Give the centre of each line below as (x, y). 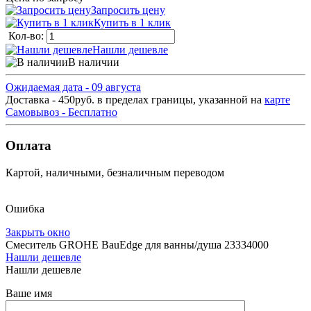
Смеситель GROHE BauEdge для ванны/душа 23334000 (137, 245)
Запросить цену (128, 10)
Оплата (28, 146)
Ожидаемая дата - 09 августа (73, 87)
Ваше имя (29, 294)
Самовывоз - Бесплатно (61, 112)
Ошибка (25, 209)
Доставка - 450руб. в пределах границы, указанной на (135, 99)
